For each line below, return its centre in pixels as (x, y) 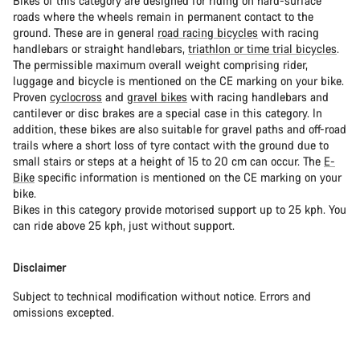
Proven (31, 97)
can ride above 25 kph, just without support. (124, 226)
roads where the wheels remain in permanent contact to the (163, 17)
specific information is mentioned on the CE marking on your (188, 178)
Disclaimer (39, 268)
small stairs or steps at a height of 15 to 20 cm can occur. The (168, 162)
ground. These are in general (85, 33)
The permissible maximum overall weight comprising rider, (160, 65)
